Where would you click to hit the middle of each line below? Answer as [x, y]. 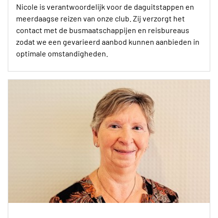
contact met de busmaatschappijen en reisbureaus [103, 30]
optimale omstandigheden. [62, 53]
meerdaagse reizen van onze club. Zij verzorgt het [100, 18]
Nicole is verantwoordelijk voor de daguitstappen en [105, 6]
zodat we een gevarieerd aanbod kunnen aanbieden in [108, 41]
